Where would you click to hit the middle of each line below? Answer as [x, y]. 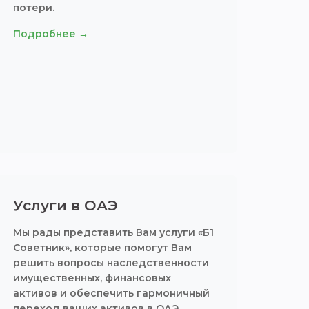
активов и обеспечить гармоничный [111, 293]
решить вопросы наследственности [111, 263]
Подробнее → [50, 34]
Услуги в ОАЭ [65, 205]
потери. [33, 8]
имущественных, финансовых [92, 278]
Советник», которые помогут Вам [102, 248]
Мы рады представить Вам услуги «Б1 [113, 232]
